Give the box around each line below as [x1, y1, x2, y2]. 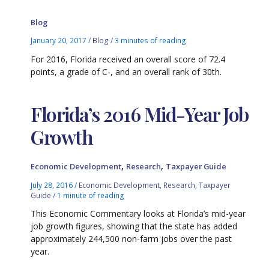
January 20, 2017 [31, 35, 89, 45]
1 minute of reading [57, 190, 125, 200]
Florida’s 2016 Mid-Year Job [31, 101, 249, 127]
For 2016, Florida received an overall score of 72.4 [31, 53, 226, 65]
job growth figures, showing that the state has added [31, 220, 238, 232]
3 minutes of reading [115, 35, 187, 45]
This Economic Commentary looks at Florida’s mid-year [31, 208, 246, 220]
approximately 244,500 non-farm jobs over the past [31, 233, 232, 245]
